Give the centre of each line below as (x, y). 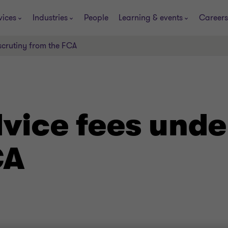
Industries (50, 18)
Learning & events (151, 18)
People (96, 18)
